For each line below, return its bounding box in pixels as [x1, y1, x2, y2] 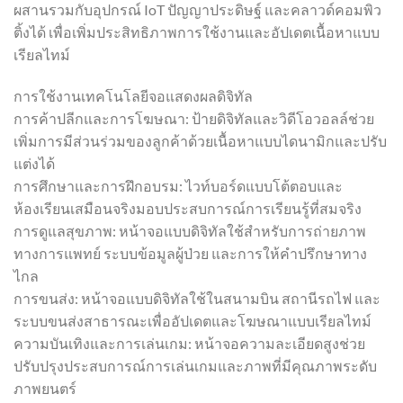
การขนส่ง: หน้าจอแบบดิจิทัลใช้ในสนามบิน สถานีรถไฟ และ [13, 289, 381, 307]
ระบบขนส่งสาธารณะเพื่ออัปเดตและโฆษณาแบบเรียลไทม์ [13, 311, 372, 329]
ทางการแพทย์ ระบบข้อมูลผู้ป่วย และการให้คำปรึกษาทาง [13, 244, 367, 262]
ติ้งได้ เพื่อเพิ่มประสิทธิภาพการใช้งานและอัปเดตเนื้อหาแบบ [13, 22, 380, 40]
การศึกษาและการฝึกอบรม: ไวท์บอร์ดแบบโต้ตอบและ [13, 176, 343, 194]
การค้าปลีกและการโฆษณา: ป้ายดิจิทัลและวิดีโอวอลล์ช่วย [13, 109, 374, 127]
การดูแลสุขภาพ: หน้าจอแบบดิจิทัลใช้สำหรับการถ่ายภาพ [13, 221, 366, 239]
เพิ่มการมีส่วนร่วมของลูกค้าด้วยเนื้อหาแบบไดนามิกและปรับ [13, 131, 387, 149]
